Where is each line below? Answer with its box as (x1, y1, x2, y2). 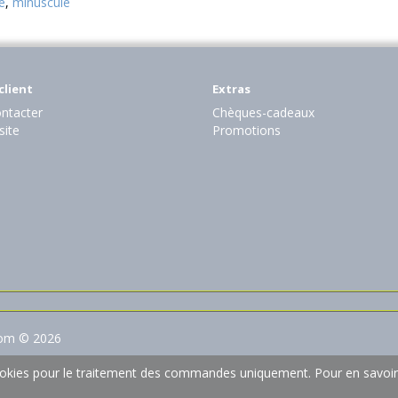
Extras (212, 81, 251, 98)
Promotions (212, 122, 281, 139)
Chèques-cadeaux (212, 104, 314, 122)
